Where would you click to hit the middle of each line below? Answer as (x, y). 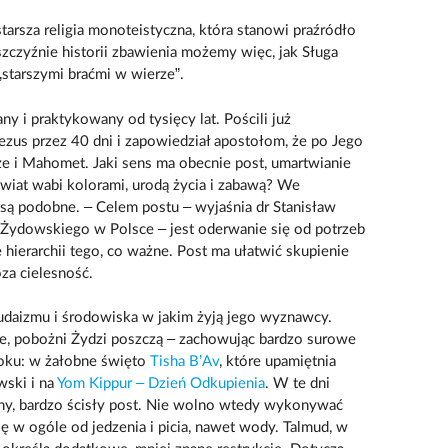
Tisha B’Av (184, 362)
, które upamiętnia (277, 362)
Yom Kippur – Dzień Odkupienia (160, 384)
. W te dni (297, 384)
